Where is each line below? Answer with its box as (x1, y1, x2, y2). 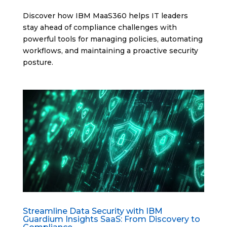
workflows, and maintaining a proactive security (22, 46, 198, 56)
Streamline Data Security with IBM (22, 206, 163, 216)
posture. (22, 58, 53, 67)
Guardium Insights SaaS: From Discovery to (22, 214, 200, 224)
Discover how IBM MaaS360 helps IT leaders (22, 11, 188, 21)
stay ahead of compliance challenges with (22, 23, 177, 32)
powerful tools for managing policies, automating (22, 34, 203, 44)
